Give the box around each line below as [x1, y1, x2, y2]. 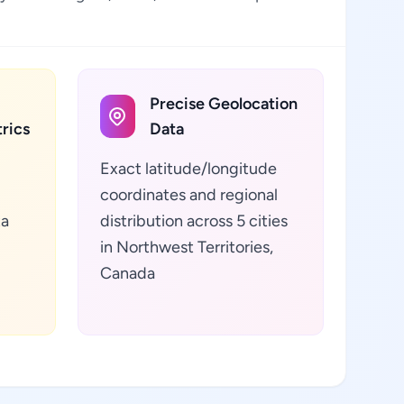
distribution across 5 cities [99, 211, 288, 231]
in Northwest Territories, [99, 237, 273, 257]
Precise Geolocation [149, 94, 298, 114]
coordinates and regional [99, 185, 278, 205]
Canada [99, 263, 155, 283]
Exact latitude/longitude [99, 159, 277, 179]
